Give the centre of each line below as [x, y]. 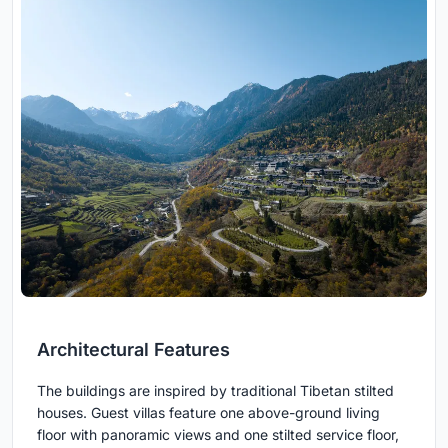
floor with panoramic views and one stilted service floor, [218, 435]
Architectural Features [133, 350]
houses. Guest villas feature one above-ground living [208, 413]
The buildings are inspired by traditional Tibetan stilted [215, 391]
